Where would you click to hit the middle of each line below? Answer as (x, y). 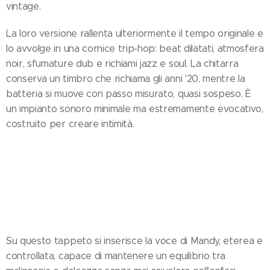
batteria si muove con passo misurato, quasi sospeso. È (129, 94)
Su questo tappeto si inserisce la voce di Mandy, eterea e (134, 241)
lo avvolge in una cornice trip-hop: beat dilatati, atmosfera (135, 49)
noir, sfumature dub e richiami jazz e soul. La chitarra (122, 64)
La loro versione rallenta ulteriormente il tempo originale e (135, 34)
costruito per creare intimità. (70, 124)
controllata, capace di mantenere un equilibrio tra (116, 256)
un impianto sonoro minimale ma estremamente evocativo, (135, 109)
